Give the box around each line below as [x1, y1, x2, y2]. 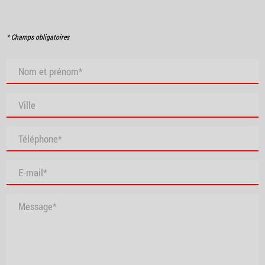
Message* [18, 200, 57, 213]
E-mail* [18, 166, 48, 179]
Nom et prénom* [18, 65, 83, 78]
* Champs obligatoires [7, 32, 70, 42]
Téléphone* [18, 132, 63, 146]
